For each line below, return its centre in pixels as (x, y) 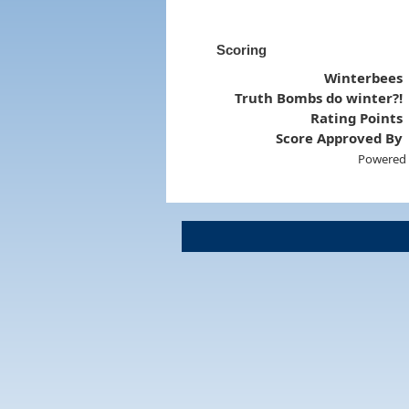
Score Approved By (340, 137)
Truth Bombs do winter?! (319, 97)
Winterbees (364, 77)
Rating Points (357, 117)
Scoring (241, 49)
